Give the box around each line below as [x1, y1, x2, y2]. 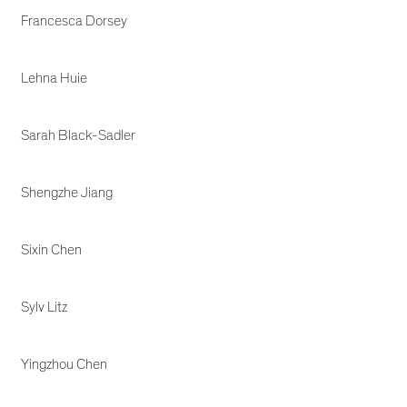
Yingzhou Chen [21, 354, 108, 373]
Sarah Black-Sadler [21, 125, 136, 144]
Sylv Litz [21, 297, 68, 316]
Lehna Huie [21, 68, 88, 87]
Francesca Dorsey [21, 11, 128, 30]
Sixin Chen [21, 240, 83, 259]
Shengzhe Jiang [21, 183, 114, 202]
